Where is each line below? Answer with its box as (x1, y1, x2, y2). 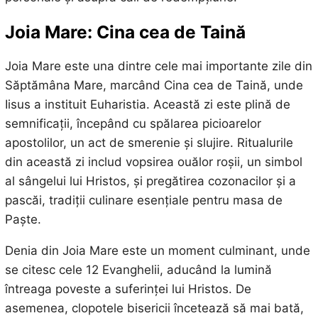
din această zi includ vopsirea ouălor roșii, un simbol (4, 154, 302, 169)
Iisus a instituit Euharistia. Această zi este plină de (4, 97, 290, 111)
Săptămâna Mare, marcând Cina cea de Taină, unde (4, 77, 303, 92)
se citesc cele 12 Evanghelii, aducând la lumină (4, 262, 272, 277)
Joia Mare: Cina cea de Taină (4, 21, 246, 43)
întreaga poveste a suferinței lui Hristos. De (4, 281, 251, 296)
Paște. (4, 212, 41, 226)
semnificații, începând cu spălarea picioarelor (4, 116, 261, 131)
